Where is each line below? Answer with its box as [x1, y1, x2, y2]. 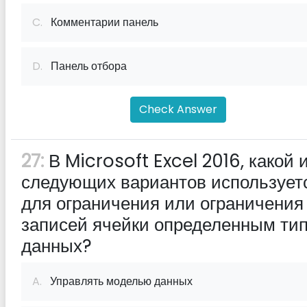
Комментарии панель [42, 14, 158, 30]
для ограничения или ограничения [21, 191, 304, 216]
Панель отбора [42, 58, 127, 74]
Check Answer [139, 101, 217, 117]
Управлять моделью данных [42, 273, 193, 289]
